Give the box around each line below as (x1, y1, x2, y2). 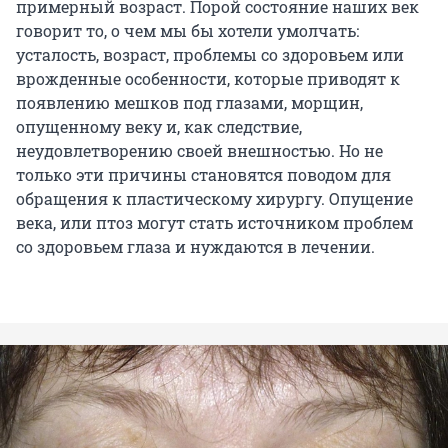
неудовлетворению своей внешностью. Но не (16, 140, 383, 162)
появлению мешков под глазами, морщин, (16, 92, 363, 114)
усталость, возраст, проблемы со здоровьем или (16, 44, 404, 66)
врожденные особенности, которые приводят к (16, 68, 400, 90)
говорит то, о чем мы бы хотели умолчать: (16, 20, 359, 42)
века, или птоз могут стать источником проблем (16, 212, 413, 234)
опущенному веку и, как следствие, (16, 116, 302, 138)
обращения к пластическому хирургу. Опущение (16, 188, 413, 210)
